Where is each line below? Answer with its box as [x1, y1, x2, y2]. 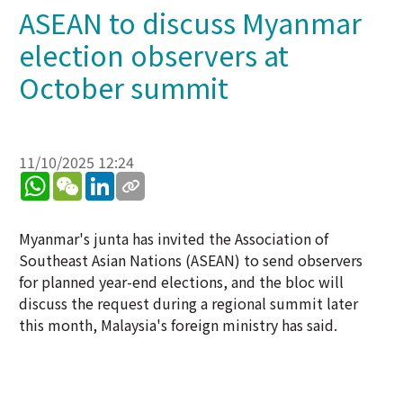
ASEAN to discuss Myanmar [19, 3, 362, 42]
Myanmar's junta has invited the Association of [19, 228, 328, 249]
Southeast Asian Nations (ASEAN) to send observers [19, 249, 363, 271]
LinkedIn [114, 168, 173, 190]
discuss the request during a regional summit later [19, 292, 358, 314]
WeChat [82, 168, 133, 190]
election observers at [19, 35, 289, 75]
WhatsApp [49, 168, 116, 190]
